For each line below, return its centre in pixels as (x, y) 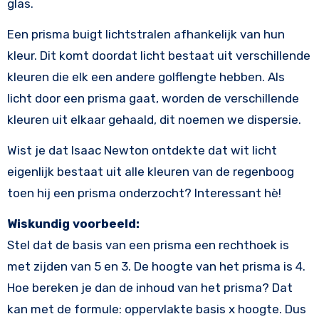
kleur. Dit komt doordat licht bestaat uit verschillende (158, 56)
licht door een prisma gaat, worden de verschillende (153, 99)
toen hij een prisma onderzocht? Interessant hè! (144, 193)
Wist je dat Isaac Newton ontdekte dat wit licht (142, 151)
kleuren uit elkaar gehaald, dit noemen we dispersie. (154, 120)
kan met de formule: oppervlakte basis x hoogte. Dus (156, 309)
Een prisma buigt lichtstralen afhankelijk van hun (146, 35)
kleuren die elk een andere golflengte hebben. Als (146, 77)
